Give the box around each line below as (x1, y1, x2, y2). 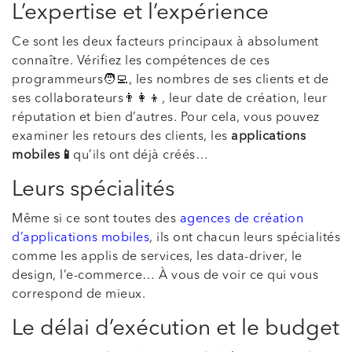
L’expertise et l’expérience (12, 2, 269, 24)
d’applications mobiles (12, 232, 149, 244)
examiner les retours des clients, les (12, 130, 231, 143)
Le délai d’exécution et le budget (12, 318, 339, 340)
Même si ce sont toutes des (12, 213, 180, 225)
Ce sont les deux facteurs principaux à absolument (12, 36, 319, 49)
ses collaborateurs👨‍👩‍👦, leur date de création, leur (12, 93, 327, 105)
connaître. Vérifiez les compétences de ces (12, 55, 269, 68)
